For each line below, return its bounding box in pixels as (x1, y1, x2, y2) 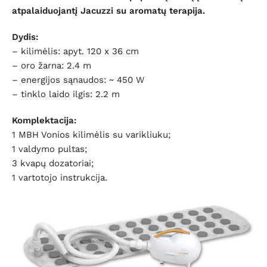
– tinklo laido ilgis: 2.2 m (12, 88, 120, 100)
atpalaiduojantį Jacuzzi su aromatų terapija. (12, 5, 205, 16)
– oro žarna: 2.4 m (12, 60, 91, 71)
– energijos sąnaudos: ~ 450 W (12, 74, 144, 85)
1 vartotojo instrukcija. (12, 172, 107, 183)
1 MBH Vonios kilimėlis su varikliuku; (12, 129, 170, 140)
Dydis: (12, 31, 39, 42)
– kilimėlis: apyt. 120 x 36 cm (12, 45, 139, 57)
